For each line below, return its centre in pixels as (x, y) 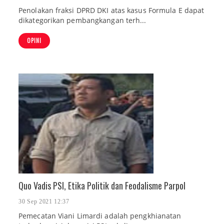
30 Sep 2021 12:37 (44, 202)
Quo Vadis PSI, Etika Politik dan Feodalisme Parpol (102, 185)
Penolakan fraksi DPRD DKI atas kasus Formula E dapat (111, 10)
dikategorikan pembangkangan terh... (82, 20)
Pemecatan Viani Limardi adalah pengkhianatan (100, 216)
